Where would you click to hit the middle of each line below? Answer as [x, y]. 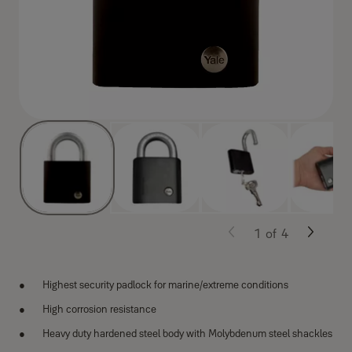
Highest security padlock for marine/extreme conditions [165, 284]
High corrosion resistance [99, 309]
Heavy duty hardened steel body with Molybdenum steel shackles [187, 333]
